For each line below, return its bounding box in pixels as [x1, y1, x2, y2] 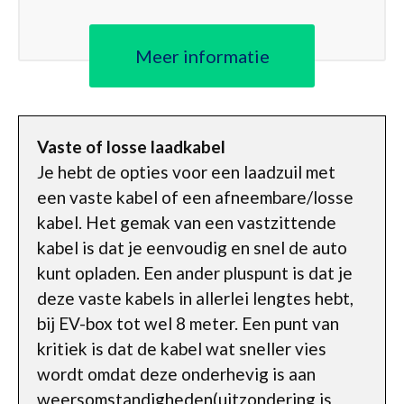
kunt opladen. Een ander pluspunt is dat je [37, 262, 353, 283]
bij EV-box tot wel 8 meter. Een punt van [37, 312, 339, 334]
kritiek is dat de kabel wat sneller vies [37, 337, 326, 359]
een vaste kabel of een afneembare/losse [37, 186, 353, 207]
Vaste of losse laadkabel [37, 135, 225, 157]
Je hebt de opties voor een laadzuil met [37, 161, 335, 182]
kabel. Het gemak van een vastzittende [37, 211, 336, 233]
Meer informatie [134, 44, 270, 67]
